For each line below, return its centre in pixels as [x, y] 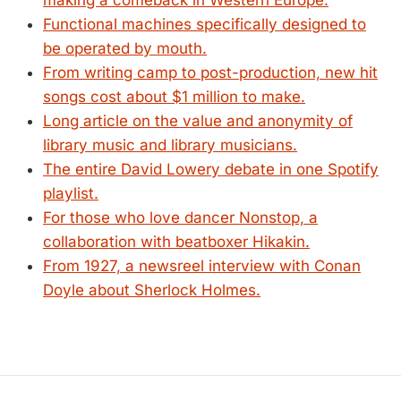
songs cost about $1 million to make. [174, 97]
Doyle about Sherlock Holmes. [152, 290]
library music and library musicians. [170, 145]
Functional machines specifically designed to [205, 24]
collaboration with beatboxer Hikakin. [176, 242]
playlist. [71, 193]
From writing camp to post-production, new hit [210, 73]
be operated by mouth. [125, 48]
